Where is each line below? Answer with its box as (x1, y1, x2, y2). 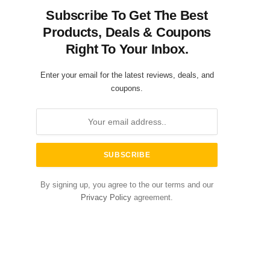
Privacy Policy (81, 193, 131, 202)
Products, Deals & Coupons (42, 25, 212, 40)
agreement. (131, 193, 173, 202)
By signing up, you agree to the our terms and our (40, 181, 213, 189)
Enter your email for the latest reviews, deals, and (40, 71, 214, 80)
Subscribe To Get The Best (46, 8, 208, 23)
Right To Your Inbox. (65, 42, 189, 57)
